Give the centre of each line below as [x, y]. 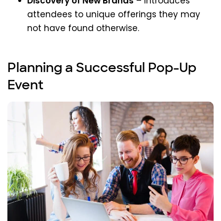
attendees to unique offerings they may [114, 15]
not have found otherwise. [83, 28]
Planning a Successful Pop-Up [102, 68]
